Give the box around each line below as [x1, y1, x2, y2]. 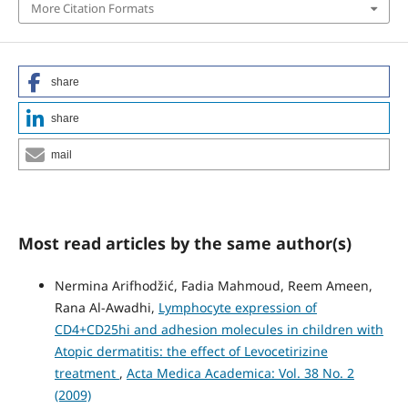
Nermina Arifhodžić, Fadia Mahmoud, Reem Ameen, [54, 277, 372, 295]
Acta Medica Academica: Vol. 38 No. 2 [126, 364, 354, 382]
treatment [54, 364, 119, 382]
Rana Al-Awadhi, [54, 299, 158, 317]
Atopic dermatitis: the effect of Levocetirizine [54, 342, 328, 361]
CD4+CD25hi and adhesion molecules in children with [54, 321, 383, 339]
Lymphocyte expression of [158, 299, 317, 317]
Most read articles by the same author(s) [17, 232, 352, 255]
